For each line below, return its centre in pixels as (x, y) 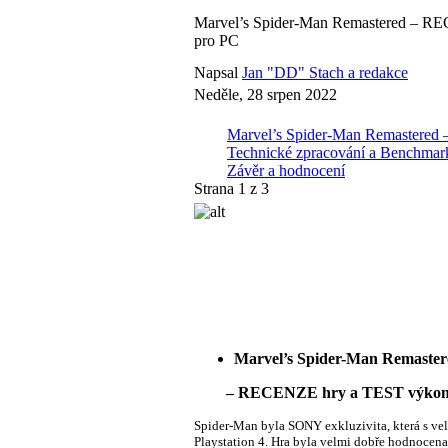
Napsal (218, 72)
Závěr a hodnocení (286, 170)
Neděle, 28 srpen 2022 (265, 94)
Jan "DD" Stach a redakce (325, 72)
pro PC (216, 40)
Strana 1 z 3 (231, 188)
